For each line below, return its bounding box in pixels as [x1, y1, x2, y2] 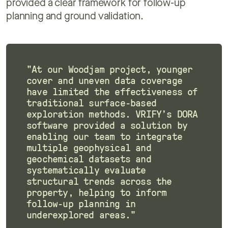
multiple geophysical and [26, 142, 151, 153]
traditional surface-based [26, 98, 156, 108]
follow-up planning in [26, 198, 136, 209]
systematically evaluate [26, 165, 146, 176]
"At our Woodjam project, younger [26, 64, 193, 75]
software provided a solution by [26, 120, 188, 131]
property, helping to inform [26, 187, 167, 198]
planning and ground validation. [6, 11, 144, 22]
